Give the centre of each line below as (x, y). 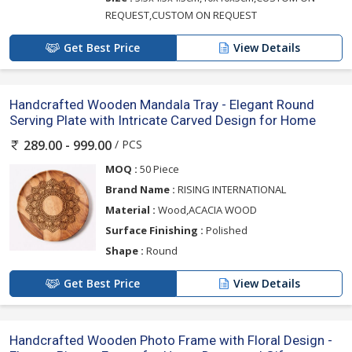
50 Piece (158, 169)
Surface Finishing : (154, 230)
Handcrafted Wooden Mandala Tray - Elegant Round (162, 104)
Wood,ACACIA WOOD (206, 209)
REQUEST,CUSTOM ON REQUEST (181, 15)
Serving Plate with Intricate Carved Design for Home (163, 120)
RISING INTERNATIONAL (231, 189)
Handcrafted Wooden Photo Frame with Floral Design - (171, 340)
